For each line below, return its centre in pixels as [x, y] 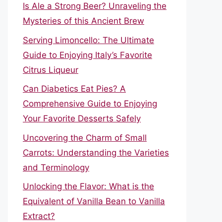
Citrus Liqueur [51, 70]
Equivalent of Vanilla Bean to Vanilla [94, 201]
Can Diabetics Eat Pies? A [74, 89]
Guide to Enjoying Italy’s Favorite [87, 55]
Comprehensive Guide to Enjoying [90, 104]
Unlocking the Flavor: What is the [88, 186]
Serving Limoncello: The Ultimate [88, 40]
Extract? [39, 216]
